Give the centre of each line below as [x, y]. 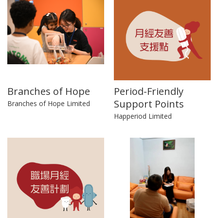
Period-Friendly [149, 91]
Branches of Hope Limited [49, 104]
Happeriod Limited [143, 116]
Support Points [149, 104]
